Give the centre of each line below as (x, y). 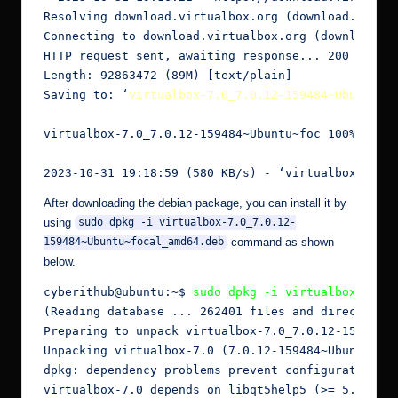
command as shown (280, 242)
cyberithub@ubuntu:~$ (118, 291)
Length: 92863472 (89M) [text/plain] (168, 75)
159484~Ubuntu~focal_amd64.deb (134, 242)
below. (60, 261)
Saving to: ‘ (86, 94)
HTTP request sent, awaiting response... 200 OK (207, 55)
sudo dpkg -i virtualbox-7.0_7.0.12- (187, 223)
